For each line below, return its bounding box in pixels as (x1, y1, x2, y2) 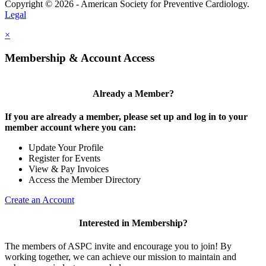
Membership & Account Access (5, 51, 154, 64)
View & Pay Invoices (28, 163, 109, 174)
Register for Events (28, 153, 100, 163)
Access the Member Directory (28, 174, 141, 185)
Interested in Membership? (78, 218, 188, 229)
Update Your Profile (28, 142, 103, 153)
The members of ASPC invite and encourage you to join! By (5, 241, 232, 252)
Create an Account (5, 194, 74, 205)
